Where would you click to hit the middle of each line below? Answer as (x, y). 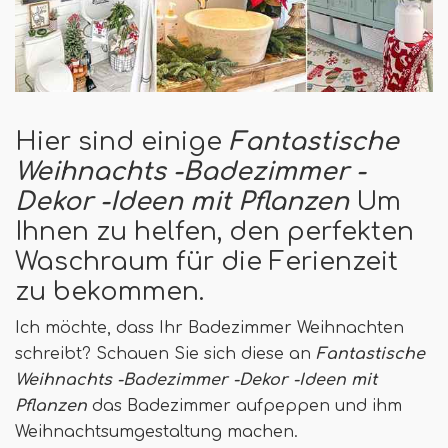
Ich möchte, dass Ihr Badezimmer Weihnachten (209, 327)
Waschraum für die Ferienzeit (206, 261)
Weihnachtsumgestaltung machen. (156, 431)
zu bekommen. (109, 291)
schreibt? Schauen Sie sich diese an (165, 353)
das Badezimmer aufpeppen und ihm (244, 405)
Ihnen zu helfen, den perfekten (214, 231)
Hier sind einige (122, 141)
